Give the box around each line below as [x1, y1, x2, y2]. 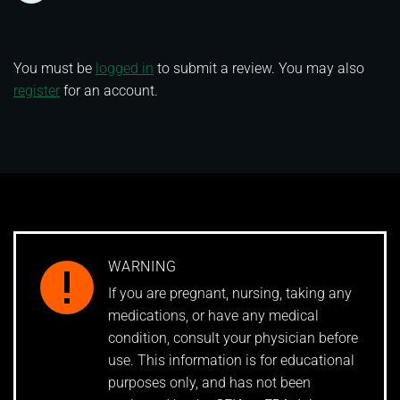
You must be [13, 59, 96, 77]
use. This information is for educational [108, 352, 354, 370]
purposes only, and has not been [108, 374, 311, 392]
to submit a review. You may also [154, 59, 364, 77]
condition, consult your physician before [108, 329, 358, 347]
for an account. [60, 81, 158, 99]
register [13, 81, 60, 99]
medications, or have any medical [108, 307, 319, 325]
